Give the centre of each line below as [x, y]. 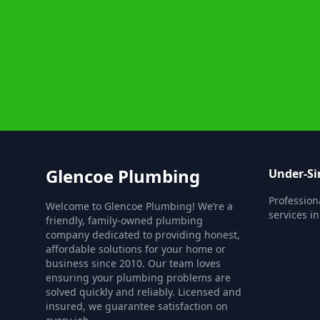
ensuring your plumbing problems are [138, 277]
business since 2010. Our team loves [133, 263]
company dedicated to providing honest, [143, 235]
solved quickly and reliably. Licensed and [144, 292]
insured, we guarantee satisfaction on [137, 306]
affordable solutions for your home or [136, 249]
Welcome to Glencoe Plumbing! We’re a [139, 206]
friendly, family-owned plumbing [124, 220]
